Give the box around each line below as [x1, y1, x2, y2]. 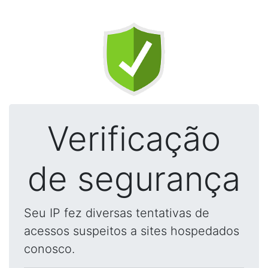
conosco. [24, 242, 75, 256]
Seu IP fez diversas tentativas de [24, 206, 209, 220]
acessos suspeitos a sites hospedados [24, 224, 239, 238]
